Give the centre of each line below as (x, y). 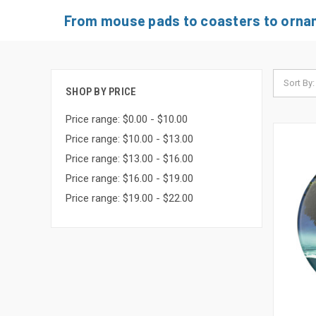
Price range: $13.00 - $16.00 (129, 159)
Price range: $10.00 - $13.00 (129, 139)
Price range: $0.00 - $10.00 (127, 119)
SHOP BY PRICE (101, 92)
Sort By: (299, 83)
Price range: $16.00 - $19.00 (129, 178)
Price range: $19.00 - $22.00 (129, 198)
